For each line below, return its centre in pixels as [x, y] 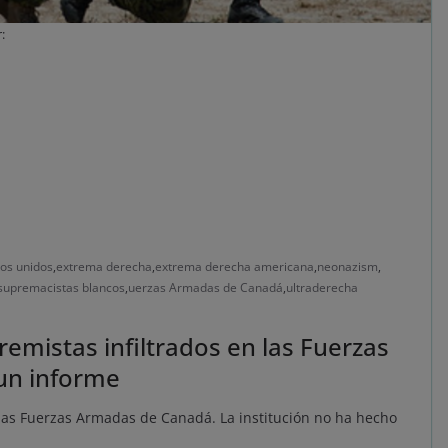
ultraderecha [322, 288]
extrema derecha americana [234, 267]
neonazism [347, 267]
